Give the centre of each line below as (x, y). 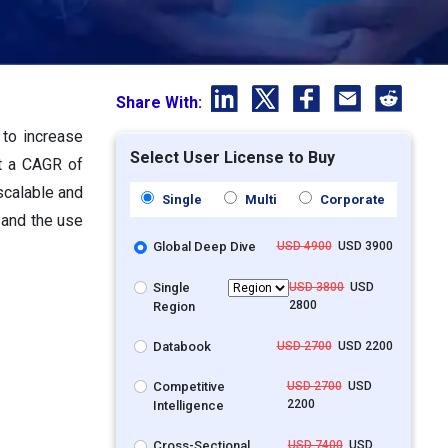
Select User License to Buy (232, 158)
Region (174, 306)
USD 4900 (304, 246)
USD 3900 (362, 246)
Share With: (160, 103)
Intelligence (189, 406)
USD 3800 (317, 286)
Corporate (351, 200)
